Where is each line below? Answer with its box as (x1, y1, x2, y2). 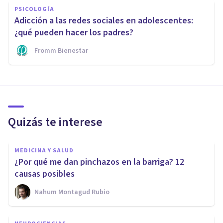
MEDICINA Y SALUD (14, 146, 74, 155)
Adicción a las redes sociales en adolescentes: (14, 14, 193, 27)
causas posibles (14, 168, 75, 181)
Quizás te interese (8, 113, 103, 131)
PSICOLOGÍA (14, 5, 54, 14)
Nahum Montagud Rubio (34, 187, 110, 198)
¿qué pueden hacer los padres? (14, 26, 133, 39)
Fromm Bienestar (34, 46, 88, 56)
